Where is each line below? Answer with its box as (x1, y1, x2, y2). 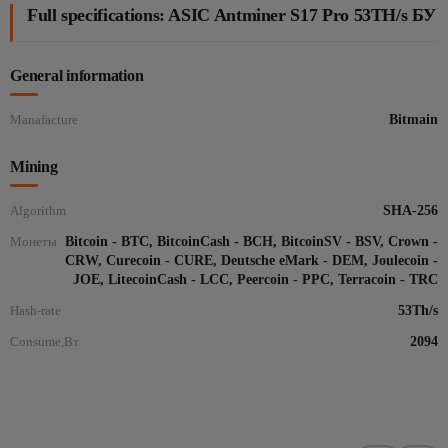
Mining (10, 158, 58, 175)
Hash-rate (10, 303, 61, 318)
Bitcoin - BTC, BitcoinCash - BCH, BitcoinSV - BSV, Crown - (65, 234, 438, 249)
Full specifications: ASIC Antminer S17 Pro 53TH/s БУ (27, 5, 436, 25)
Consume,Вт (10, 334, 79, 349)
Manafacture (10, 112, 78, 127)
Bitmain (389, 112, 438, 127)
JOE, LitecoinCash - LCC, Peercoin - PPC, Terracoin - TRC (73, 272, 438, 287)
